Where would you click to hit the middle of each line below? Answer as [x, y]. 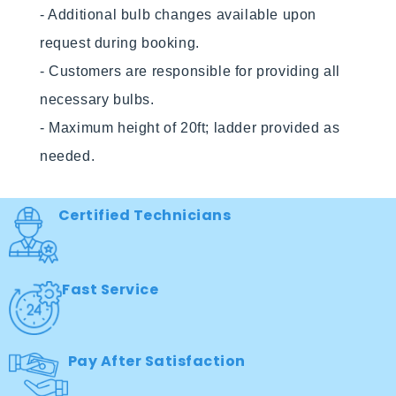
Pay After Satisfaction [156, 361]
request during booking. [120, 42]
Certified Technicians [145, 215]
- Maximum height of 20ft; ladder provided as [190, 127]
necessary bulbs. [97, 99]
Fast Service [110, 290]
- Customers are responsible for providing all [190, 71]
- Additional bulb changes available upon [179, 14]
